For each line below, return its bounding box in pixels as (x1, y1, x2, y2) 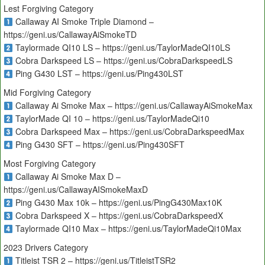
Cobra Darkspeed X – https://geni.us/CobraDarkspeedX (12, 209, 223, 222)
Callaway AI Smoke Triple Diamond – (12, 15, 154, 28)
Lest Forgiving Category (4, 2, 93, 15)
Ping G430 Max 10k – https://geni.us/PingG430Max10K (12, 196, 222, 209)
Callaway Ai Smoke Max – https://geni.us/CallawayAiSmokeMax (12, 99, 253, 112)
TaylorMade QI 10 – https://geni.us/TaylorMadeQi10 (12, 112, 209, 125)
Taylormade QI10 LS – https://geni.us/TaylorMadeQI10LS (12, 41, 230, 54)
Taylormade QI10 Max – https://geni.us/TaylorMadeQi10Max (12, 222, 241, 235)
